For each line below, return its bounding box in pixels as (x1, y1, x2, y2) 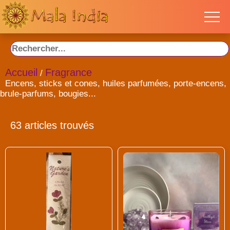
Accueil (5, 67, 37, 78)
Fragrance (45, 67, 92, 78)
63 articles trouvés (10, 120, 94, 131)
